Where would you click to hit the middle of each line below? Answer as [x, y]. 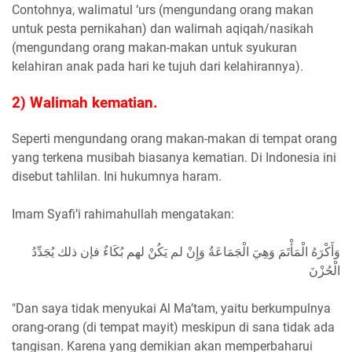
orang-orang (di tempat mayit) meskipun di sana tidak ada [173, 328]
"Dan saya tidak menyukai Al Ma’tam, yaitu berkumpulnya [171, 309]
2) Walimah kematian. [87, 103]
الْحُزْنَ [324, 271]
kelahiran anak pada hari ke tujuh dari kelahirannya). [158, 67]
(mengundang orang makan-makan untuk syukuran [154, 48]
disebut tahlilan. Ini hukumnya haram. [117, 177]
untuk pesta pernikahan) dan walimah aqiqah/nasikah [163, 29]
